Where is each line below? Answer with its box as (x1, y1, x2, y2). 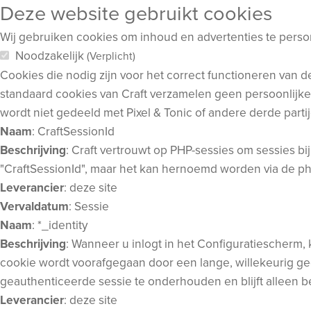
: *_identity (32, 216, 87, 234)
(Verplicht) (86, 48, 135, 64)
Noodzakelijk (15, 47, 87, 65)
